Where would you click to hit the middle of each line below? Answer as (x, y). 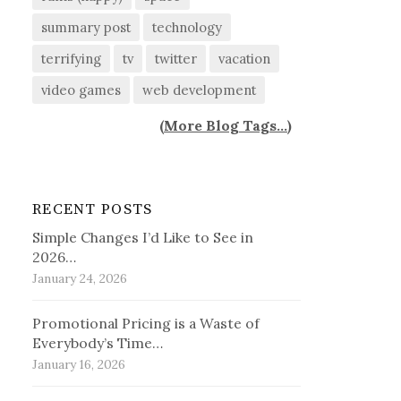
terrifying (72, 59)
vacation (245, 59)
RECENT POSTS (93, 210)
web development (200, 90)
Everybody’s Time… (98, 343)
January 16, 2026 (79, 365)
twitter (176, 59)
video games (81, 90)
